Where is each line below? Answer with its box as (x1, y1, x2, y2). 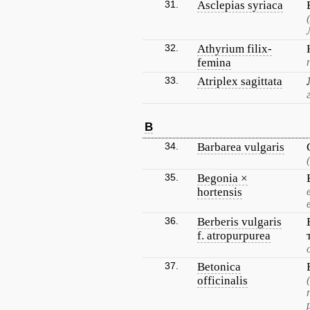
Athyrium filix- (197, 42, 272, 55)
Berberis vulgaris (197, 215, 282, 228)
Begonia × (197, 172, 248, 185)
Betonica (197, 260, 241, 273)
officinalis (197, 274, 248, 287)
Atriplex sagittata (197, 75, 282, 88)
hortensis (197, 185, 242, 199)
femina (197, 56, 231, 69)
